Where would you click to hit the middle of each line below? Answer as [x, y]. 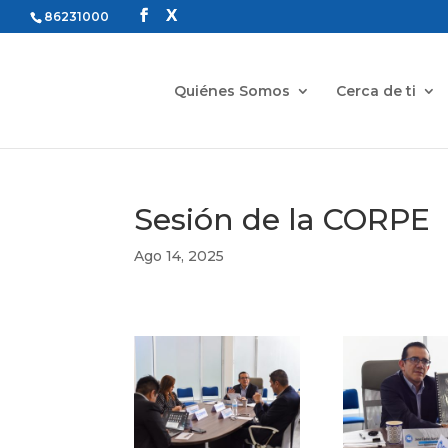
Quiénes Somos [232, 90]
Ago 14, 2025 [179, 256]
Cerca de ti [376, 90]
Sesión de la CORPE [282, 219]
